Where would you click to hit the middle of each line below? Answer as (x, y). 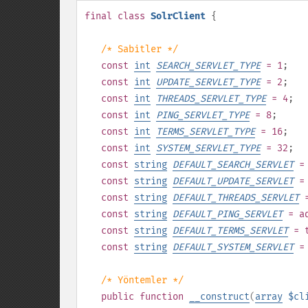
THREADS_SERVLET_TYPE (211, 99)
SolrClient (178, 16)
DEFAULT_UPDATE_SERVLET (233, 181)
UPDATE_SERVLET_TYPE (208, 82)
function (162, 297)
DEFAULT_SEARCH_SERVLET (233, 165)
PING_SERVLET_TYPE (203, 115)
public (118, 297)
